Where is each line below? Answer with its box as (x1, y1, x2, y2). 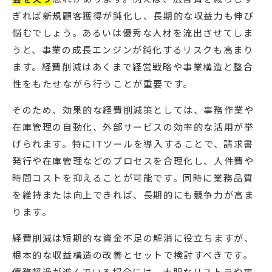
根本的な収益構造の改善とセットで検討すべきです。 (12, 248, 253, 262)
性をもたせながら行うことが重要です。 (12, 77, 193, 90)
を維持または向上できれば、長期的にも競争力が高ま (12, 188, 254, 202)
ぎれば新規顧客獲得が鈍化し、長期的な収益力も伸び (12, 9, 254, 22)
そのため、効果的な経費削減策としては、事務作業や (12, 103, 254, 117)
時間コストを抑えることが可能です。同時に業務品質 (12, 171, 254, 185)
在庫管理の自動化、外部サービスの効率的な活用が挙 (12, 120, 254, 134)
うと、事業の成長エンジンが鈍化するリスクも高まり (12, 43, 254, 56)
